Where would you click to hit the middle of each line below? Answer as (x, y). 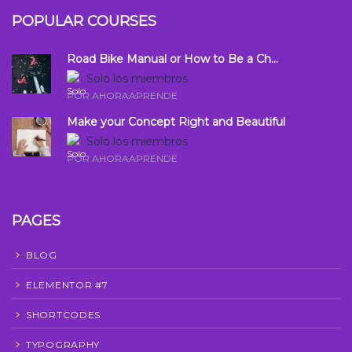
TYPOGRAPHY (63, 344)
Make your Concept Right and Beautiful (176, 121)
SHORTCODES (63, 314)
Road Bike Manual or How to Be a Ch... (172, 59)
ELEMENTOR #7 (67, 284)
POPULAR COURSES (84, 21)
